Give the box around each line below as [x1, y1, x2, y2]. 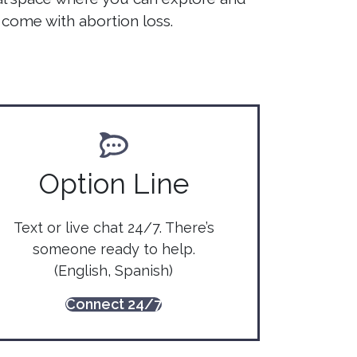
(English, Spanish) [54, 261, 174, 279]
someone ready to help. [32, 240, 195, 257]
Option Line [38, 167, 189, 200]
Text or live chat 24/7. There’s [13, 218, 214, 236]
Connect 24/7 [65, 295, 163, 312]
